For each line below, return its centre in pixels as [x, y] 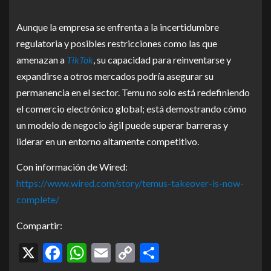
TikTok [80, 60]
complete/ [38, 200]
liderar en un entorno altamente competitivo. [108, 142]
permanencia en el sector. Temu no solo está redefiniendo [133, 93]
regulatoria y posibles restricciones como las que [117, 44]
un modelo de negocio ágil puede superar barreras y [122, 125]
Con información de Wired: [72, 167]
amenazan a [41, 60]
